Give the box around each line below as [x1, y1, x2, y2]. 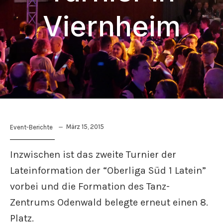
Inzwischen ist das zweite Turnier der [10, 149, 176, 160]
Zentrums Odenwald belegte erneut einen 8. [10, 197, 208, 208]
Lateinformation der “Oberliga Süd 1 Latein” [10, 165, 206, 176]
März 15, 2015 [66, 122, 104, 130]
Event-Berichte [10, 123, 53, 131]
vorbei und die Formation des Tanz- [10, 181, 170, 192]
